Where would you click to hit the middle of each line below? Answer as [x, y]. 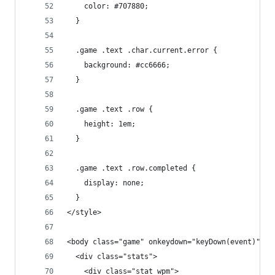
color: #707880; [108, 6]
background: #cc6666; [118, 65]
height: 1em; [101, 124]
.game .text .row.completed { [131, 168]
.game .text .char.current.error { [142, 50]
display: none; [106, 183]
